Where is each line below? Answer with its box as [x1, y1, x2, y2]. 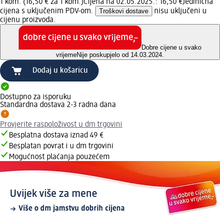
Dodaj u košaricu [32, 67, 88, 75]
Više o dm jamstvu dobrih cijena [19, 205, 125, 213]
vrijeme [56, 51, 77, 59]
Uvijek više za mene [10, 189, 97, 200]
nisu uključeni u [152, 7, 207, 15]
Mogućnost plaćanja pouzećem [9, 153, 110, 162]
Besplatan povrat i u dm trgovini [9, 142, 113, 151]
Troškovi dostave [99, 7, 148, 15]
